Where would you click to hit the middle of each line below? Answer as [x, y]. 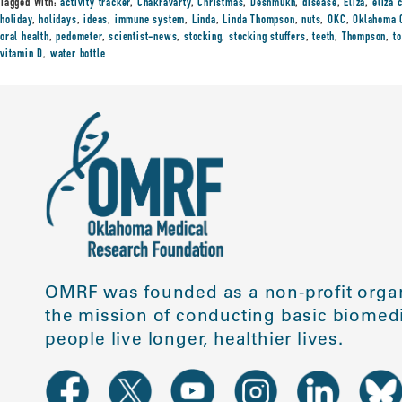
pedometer [79, 38]
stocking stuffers [267, 38]
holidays [58, 21]
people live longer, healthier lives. [194, 339]
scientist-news [143, 38]
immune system [150, 21]
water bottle [78, 55]
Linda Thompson [259, 21]
